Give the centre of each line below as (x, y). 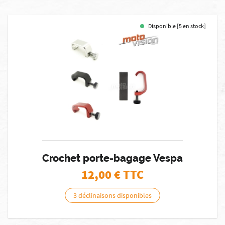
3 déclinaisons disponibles (113, 195)
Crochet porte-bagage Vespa (113, 158)
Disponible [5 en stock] (177, 26)
